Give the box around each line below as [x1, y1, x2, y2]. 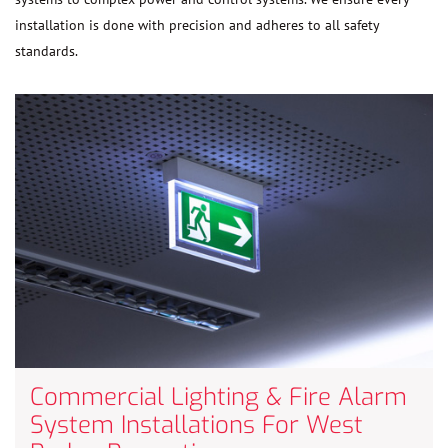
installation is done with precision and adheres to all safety [15, 15, 379, 34]
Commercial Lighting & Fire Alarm [30, 381, 407, 414]
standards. [15, 41, 78, 60]
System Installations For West [30, 409, 363, 442]
